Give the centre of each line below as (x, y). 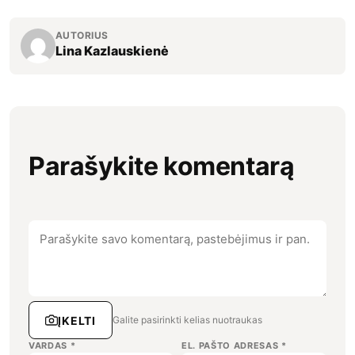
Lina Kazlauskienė (112, 51)
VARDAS (50, 346)
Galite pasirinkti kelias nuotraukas (188, 320)
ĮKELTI (77, 320)
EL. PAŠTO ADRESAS (231, 346)
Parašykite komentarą (162, 166)
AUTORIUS (82, 36)
